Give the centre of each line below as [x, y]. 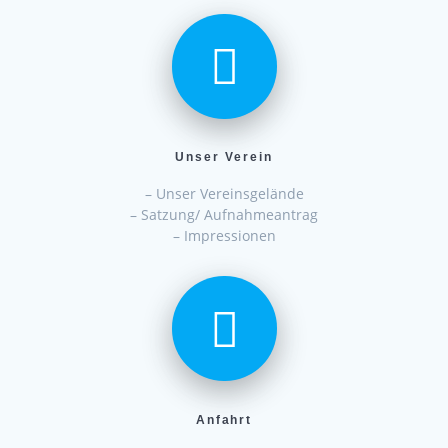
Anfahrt [224, 419]
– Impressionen [224, 236]
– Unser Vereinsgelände [224, 194]
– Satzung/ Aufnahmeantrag [224, 215]
